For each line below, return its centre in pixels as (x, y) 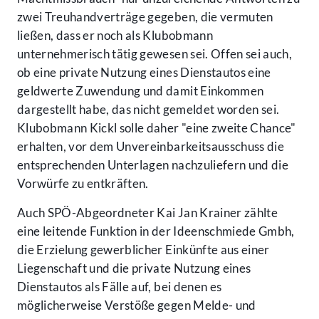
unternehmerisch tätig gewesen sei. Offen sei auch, (155, 54)
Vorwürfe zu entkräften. (83, 184)
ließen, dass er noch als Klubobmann (115, 36)
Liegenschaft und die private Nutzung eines (134, 268)
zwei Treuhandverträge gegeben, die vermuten (145, 17)
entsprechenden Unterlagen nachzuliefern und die (153, 165)
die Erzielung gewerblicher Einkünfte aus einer (143, 250)
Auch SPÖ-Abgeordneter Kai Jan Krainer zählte (147, 213)
